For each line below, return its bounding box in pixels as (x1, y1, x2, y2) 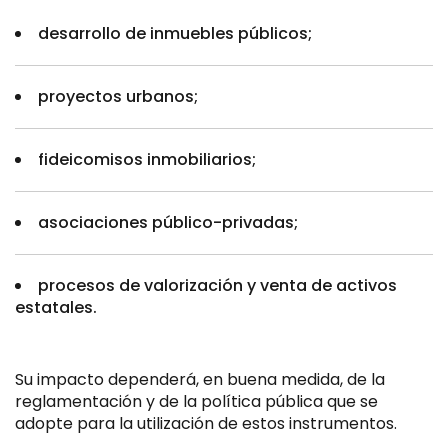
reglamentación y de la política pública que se (15, 390, 378, 413)
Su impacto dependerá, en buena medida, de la (15, 368, 385, 391)
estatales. (15, 296, 101, 319)
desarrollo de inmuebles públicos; (38, 22, 312, 45)
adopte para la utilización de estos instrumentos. (15, 412, 397, 435)
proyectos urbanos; (38, 85, 198, 108)
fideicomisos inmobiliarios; (38, 148, 256, 171)
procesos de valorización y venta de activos (38, 274, 397, 297)
